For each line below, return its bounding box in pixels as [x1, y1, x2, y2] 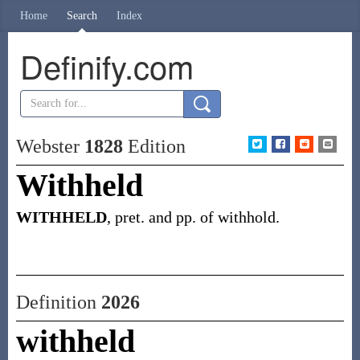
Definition [15, 292, 101, 313]
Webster [15, 136, 84, 157]
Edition [122, 136, 186, 157]
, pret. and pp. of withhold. [106, 208, 280, 226]
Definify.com [19, 43, 194, 88]
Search [67, 10, 97, 22]
